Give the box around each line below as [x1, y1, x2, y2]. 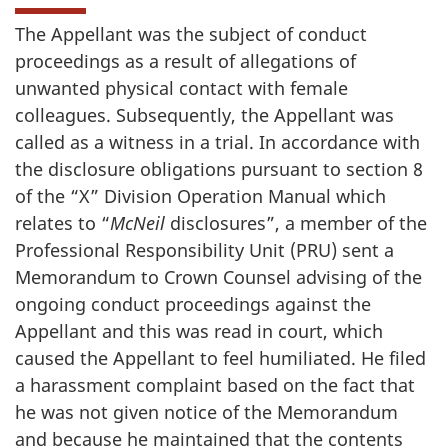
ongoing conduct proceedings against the [15, 292, 371, 316]
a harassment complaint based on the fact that [15, 373, 415, 397]
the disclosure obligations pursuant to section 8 [15, 157, 423, 181]
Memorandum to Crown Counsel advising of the [15, 265, 422, 289]
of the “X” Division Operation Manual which [15, 184, 386, 208]
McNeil [110, 211, 170, 235]
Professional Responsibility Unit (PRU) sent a [15, 238, 394, 262]
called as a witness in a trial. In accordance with [15, 130, 420, 154]
